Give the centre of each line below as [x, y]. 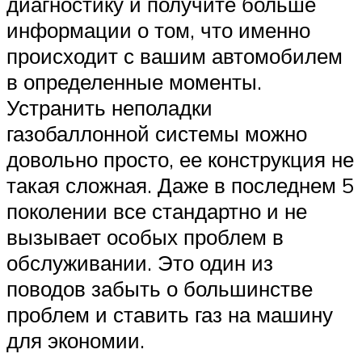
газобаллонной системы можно [157, 133]
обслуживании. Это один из [140, 262]
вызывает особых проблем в [145, 236]
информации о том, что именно [158, 29]
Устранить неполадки [109, 107]
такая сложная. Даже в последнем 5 [180, 185]
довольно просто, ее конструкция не [180, 159]
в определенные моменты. [134, 81]
